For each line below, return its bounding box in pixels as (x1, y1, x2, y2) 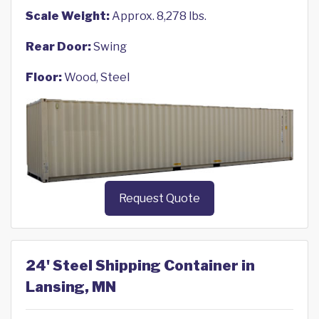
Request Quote (119, 192, 200, 206)
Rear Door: (26, 40, 91, 53)
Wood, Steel (62, 70, 130, 84)
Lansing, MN (26, 278, 116, 296)
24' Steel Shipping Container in (26, 257, 255, 275)
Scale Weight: (26, 9, 110, 23)
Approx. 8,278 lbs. (110, 9, 206, 23)
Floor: (26, 70, 62, 84)
